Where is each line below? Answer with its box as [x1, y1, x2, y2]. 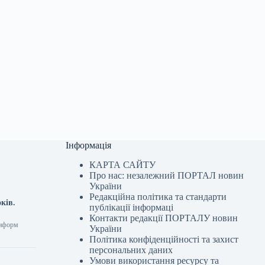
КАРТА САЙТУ [89, 160, 156, 170]
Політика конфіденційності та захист [89, 234, 239, 245]
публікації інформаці [89, 202, 174, 213]
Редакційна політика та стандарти [89, 192, 227, 202]
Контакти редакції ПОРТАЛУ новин [89, 213, 238, 224]
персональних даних [89, 245, 173, 256]
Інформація [66, 140, 112, 151]
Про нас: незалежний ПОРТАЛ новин [89, 170, 244, 181]
